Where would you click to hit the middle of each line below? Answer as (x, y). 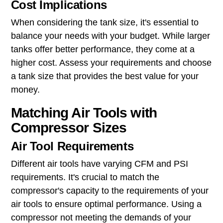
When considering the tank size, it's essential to (105, 23)
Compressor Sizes (69, 128)
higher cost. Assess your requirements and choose (111, 63)
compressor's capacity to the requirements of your (110, 191)
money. (25, 90)
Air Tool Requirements (72, 146)
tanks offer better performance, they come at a (103, 50)
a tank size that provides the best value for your (105, 76)
